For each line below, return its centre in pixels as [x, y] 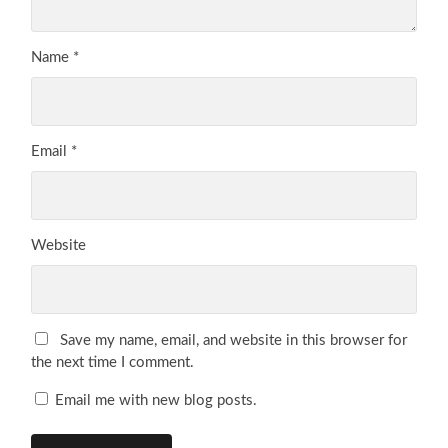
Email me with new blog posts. [154, 400]
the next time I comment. [113, 362]
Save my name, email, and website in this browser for [234, 340]
